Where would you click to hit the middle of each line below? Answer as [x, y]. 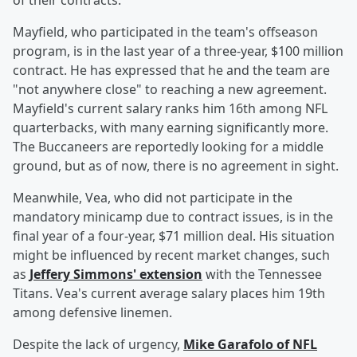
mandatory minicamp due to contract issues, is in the [173, 217]
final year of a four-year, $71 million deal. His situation [174, 236]
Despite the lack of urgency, [98, 345]
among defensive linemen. [92, 313]
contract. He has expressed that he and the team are [171, 71]
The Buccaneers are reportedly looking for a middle [168, 147]
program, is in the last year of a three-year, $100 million [178, 51]
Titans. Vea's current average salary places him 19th [169, 294]
